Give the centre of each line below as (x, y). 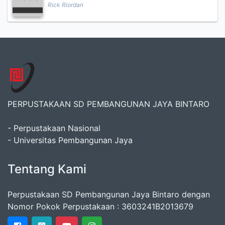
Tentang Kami (47, 169)
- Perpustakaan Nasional (54, 128)
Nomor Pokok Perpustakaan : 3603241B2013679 (100, 206)
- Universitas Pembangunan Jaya (70, 140)
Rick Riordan (66, 5)
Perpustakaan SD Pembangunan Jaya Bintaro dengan (109, 194)
